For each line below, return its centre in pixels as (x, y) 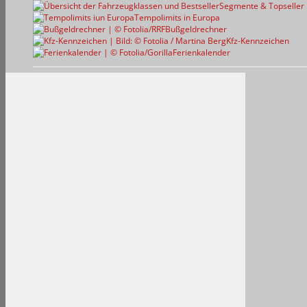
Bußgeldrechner (196, 29)
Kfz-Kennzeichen (258, 41)
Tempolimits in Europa (177, 18)
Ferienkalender (201, 53)
